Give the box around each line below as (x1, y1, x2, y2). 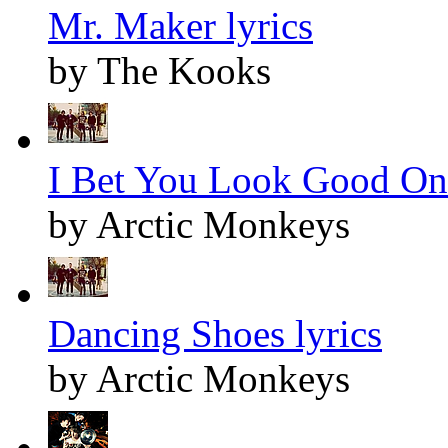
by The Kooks (48, 48, 271, 92)
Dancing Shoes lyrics (48, 311, 382, 355)
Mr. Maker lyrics (48, 3, 313, 47)
